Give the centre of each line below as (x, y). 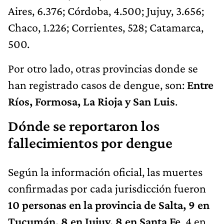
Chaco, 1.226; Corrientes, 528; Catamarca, (106, 27)
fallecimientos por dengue (90, 143)
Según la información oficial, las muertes (105, 172)
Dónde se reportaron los (84, 126)
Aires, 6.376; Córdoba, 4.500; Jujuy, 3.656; (106, 11)
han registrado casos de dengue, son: (97, 85)
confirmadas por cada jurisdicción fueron (107, 188)
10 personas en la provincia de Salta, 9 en (109, 205)
